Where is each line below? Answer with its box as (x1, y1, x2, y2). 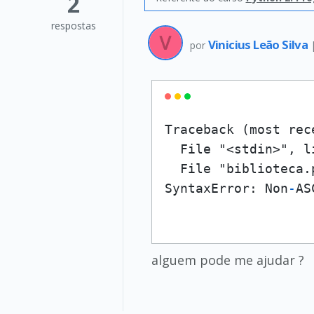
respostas (50, 19, 96, 32)
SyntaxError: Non (164, 181, 288, 196)
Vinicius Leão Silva (207, 36, 310, 53)
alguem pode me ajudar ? (151, 252, 304, 268)
